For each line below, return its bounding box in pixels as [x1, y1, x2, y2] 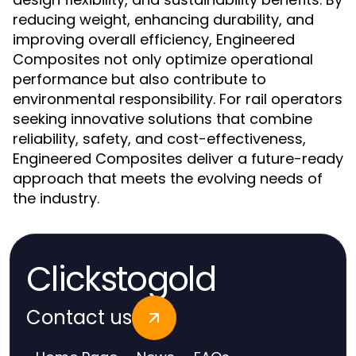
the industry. [13, 188, 99, 208]
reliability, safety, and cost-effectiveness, [13, 129, 306, 149]
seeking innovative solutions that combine [13, 109, 312, 129]
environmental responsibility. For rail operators [13, 89, 342, 109]
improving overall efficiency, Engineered [13, 29, 295, 49]
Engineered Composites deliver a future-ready [13, 149, 343, 168]
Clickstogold [26, 256, 215, 303]
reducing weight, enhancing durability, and [13, 10, 314, 29]
